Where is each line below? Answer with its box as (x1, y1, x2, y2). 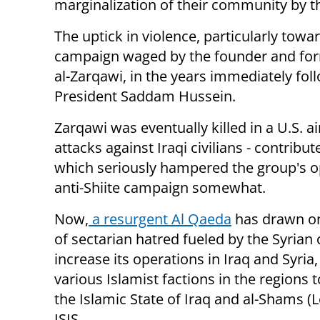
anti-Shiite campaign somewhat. (54, 177, 266, 197)
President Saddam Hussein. (54, 86, 236, 106)
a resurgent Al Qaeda (89, 209, 231, 229)
